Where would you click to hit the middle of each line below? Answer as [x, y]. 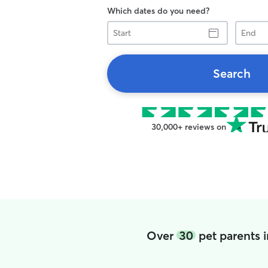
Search [232, 73]
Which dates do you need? [158, 11]
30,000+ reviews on [188, 127]
